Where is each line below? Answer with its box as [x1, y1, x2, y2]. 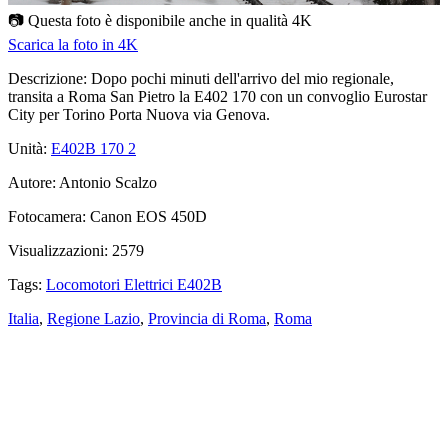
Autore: [8, 173, 56, 191]
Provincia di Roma [148, 309, 266, 327]
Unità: [8, 139, 47, 157]
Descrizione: [8, 69, 87, 87]
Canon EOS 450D [86, 207, 207, 225]
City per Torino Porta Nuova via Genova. [8, 105, 270, 123]
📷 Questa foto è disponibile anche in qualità [8, 11, 292, 29]
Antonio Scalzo [56, 173, 157, 191]
